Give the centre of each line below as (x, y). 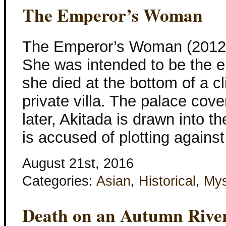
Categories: (59, 181)
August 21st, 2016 (78, 163)
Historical (167, 181)
